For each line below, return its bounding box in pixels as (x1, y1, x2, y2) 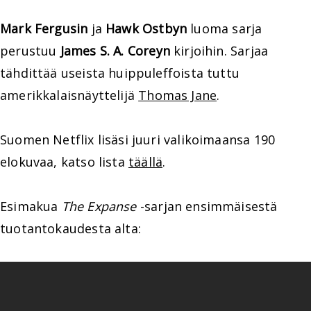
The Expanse (61, 198, 137, 215)
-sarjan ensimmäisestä (136, 198, 278, 215)
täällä (128, 153, 163, 170)
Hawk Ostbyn (106, 20, 187, 37)
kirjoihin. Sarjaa (169, 42, 269, 59)
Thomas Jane (138, 87, 217, 103)
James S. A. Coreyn (60, 42, 170, 59)
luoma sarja (187, 20, 262, 37)
